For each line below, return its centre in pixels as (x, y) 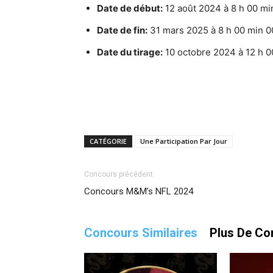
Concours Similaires (141, 233)
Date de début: (130, 8)
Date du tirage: (130, 52)
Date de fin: (122, 30)
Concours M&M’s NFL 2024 (139, 191)
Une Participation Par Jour (184, 141)
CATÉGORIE (108, 141)
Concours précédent (119, 174)
